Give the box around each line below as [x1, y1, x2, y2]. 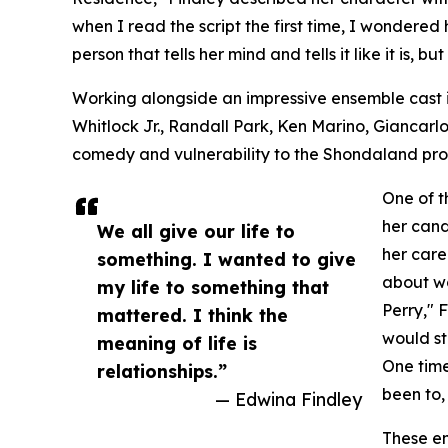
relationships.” [97, 360, 227, 383]
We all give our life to [97, 220, 295, 243]
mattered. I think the [97, 304, 288, 327]
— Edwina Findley [215, 388, 362, 411]
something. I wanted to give [97, 248, 356, 271]
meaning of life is [97, 332, 257, 355]
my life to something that [97, 276, 329, 299]
